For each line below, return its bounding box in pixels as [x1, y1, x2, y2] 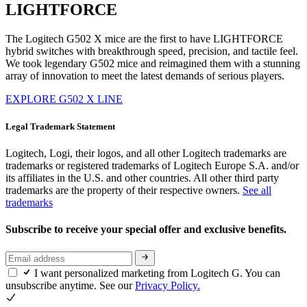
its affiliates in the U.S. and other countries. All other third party [5, 171, 279, 184]
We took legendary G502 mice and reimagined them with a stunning [5, 58, 300, 70]
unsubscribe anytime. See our [5, 279, 135, 291]
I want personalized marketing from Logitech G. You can [34, 267, 280, 279]
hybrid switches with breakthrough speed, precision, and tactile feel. [5, 45, 298, 58]
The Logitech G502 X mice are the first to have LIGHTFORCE [5, 33, 283, 45]
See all [243, 184, 271, 196]
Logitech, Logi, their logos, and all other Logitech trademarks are [5, 147, 286, 159]
